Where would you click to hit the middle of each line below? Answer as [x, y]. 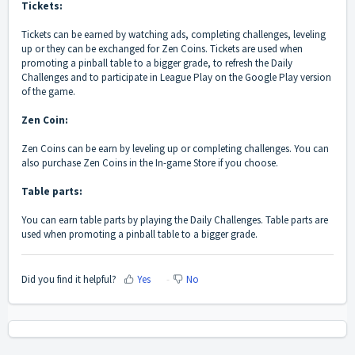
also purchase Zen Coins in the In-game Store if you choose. [150, 163]
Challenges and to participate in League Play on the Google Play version [176, 78]
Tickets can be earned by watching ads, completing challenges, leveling [174, 35]
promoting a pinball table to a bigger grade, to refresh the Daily [157, 63]
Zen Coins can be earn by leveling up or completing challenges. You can [175, 149]
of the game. [48, 92]
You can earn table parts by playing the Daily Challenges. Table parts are [175, 220]
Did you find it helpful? [69, 279]
